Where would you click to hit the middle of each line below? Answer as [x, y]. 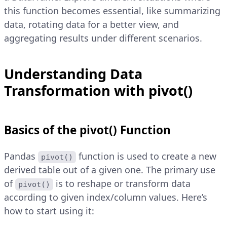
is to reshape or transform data [123, 184]
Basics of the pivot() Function [87, 130]
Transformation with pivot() [98, 91]
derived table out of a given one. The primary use [110, 170]
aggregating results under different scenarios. [103, 38]
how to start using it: [49, 211]
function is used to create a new [148, 156]
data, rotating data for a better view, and [91, 25]
